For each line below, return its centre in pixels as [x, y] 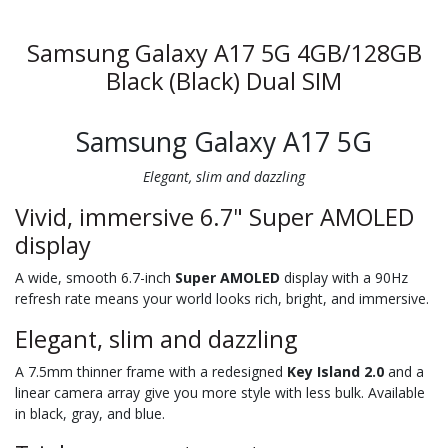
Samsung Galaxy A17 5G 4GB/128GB [224, 52]
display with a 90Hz [344, 277]
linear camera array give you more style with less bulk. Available [220, 392]
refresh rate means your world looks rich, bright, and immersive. [222, 298]
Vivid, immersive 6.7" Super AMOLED [214, 216]
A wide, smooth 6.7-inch [95, 277]
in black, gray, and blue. [90, 413]
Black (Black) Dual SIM [224, 80]
